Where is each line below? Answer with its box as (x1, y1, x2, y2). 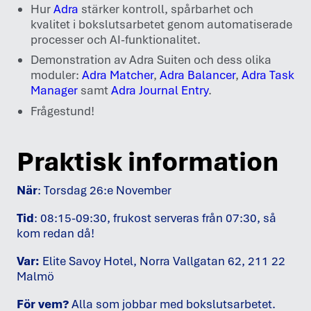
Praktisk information (17, 144, 279, 178)
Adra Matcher (81, 67, 153, 83)
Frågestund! (30, 103, 94, 119)
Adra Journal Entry (110, 83, 208, 99)
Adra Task (241, 67, 294, 83)
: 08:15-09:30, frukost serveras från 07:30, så (34, 210, 276, 226)
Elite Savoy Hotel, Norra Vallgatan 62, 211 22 (40, 253, 285, 269)
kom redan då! (17, 225, 94, 241)
